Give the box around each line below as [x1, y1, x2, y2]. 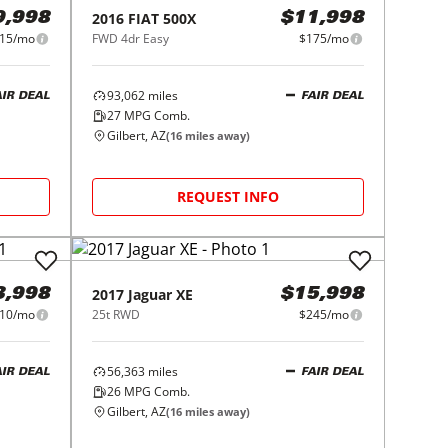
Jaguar [128, 285, 173, 304]
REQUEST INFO [177, 187, 280, 206]
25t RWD [92, 306, 141, 323]
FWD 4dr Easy [92, 30, 170, 47]
